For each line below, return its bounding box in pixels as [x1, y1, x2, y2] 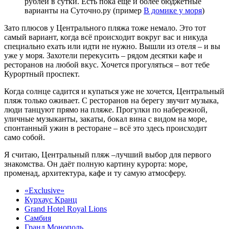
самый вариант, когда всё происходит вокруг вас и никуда [4, 32, 208, 41]
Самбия [25, 213, 51, 222]
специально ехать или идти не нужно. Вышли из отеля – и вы [4, 41, 220, 51]
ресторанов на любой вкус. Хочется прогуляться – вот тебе [4, 60, 210, 69]
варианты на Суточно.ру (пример [25, 6, 144, 15]
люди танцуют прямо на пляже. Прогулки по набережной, [4, 105, 208, 114]
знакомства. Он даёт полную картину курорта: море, [4, 159, 188, 168]
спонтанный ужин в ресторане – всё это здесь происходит [4, 123, 207, 132]
